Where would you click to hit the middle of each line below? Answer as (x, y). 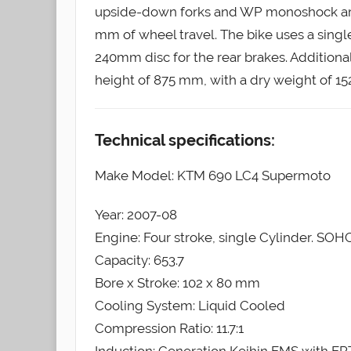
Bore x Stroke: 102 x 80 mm (177, 283)
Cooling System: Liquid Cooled (190, 306)
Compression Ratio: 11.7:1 (169, 329)
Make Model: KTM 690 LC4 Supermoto (213, 175)
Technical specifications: (185, 140)
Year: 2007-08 (136, 215)
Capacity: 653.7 (139, 261)
